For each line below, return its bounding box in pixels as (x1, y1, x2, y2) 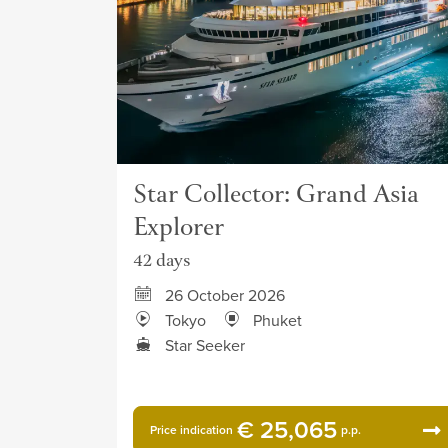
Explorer (133, 209, 224, 249)
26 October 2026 (165, 284, 285, 306)
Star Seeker (165, 334, 245, 356)
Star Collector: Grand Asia (133, 176, 419, 216)
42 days (133, 248, 190, 276)
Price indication (150, 421, 233, 438)
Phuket (253, 309, 302, 331)
